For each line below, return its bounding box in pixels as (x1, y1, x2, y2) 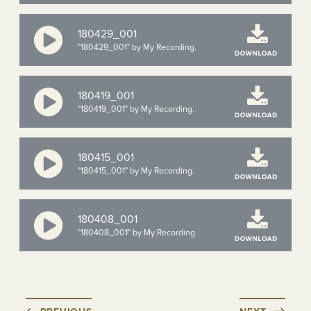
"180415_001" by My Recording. (78, 165, 194, 176)
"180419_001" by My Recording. (78, 103, 194, 114)
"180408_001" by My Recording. (78, 227, 197, 237)
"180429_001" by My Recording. (78, 42, 196, 52)
